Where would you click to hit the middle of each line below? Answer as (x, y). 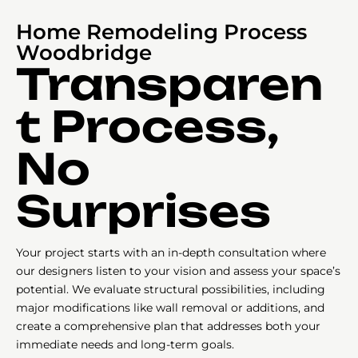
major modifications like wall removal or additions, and (170, 307)
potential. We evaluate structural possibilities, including (171, 289)
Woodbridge (84, 52)
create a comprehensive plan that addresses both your (168, 326)
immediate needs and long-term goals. (125, 344)
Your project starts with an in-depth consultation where (171, 252)
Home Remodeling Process (161, 32)
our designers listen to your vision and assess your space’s (178, 270)
